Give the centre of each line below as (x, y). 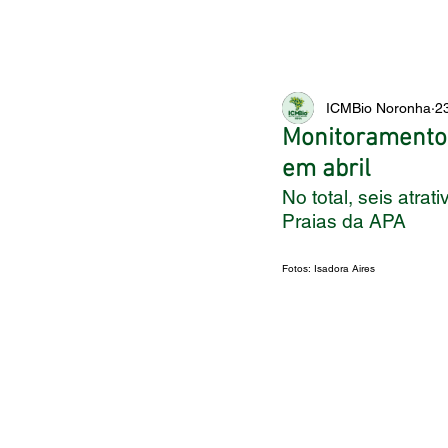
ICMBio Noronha (378, 107)
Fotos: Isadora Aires (328, 268)
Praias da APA (344, 221)
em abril (326, 170)
